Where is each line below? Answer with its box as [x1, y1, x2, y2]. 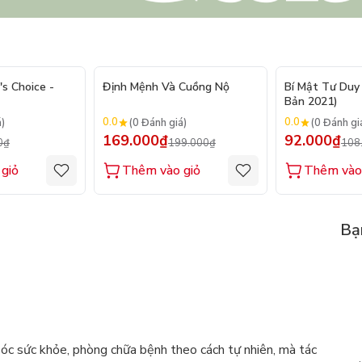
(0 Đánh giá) [128, 115, 187, 130]
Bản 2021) [284, 94, 338, 110]
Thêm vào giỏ [122, 162, 200, 180]
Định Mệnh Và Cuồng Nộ [103, 79, 229, 95]
